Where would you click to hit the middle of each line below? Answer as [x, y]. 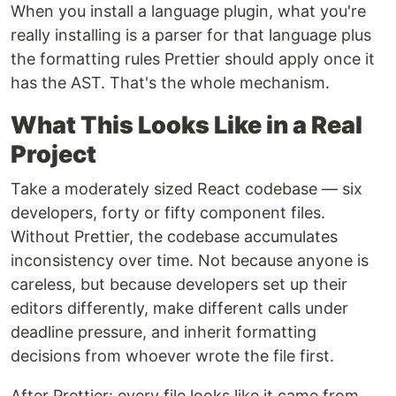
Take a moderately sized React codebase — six [187, 189]
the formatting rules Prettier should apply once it [193, 59]
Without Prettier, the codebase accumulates [174, 237]
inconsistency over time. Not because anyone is [190, 261]
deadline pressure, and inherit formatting [164, 332]
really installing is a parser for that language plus [191, 35]
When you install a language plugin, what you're [188, 11]
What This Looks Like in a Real [187, 126]
